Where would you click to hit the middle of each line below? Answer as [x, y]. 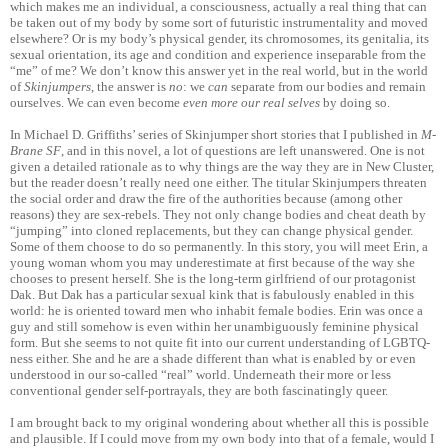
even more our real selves [253, 103]
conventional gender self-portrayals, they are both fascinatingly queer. [199, 391]
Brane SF [35, 151]
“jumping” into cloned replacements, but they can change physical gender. [211, 231]
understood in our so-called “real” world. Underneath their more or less [200, 375]
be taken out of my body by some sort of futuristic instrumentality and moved [219, 23]
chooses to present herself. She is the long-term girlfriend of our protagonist [213, 279]
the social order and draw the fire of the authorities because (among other [206, 199]
